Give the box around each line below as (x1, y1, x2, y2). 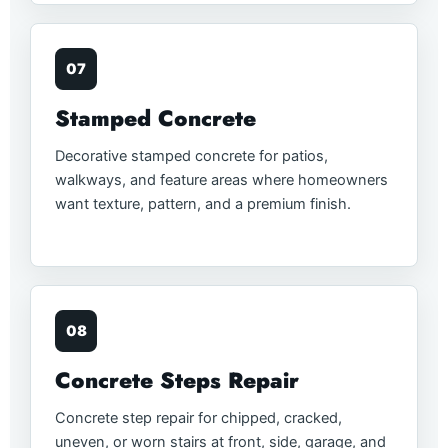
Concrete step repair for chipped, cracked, (55, 408, 342, 427)
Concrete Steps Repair (55, 363, 299, 396)
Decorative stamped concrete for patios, (55, 147, 328, 166)
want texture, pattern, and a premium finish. (55, 195, 351, 214)
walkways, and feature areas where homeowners (55, 171, 388, 190)
